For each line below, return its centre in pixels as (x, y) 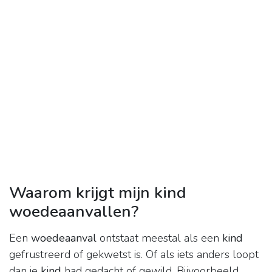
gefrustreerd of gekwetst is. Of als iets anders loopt (134, 255)
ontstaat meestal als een (159, 238)
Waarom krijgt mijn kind (98, 193)
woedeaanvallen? (74, 212)
